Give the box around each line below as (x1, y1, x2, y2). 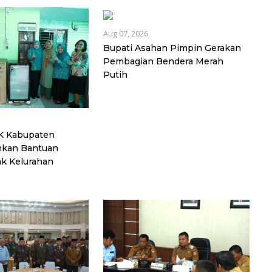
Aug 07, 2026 (103, 27, 148, 39)
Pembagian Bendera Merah (103, 55, 223, 67)
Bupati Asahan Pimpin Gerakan (103, 42, 241, 53)
